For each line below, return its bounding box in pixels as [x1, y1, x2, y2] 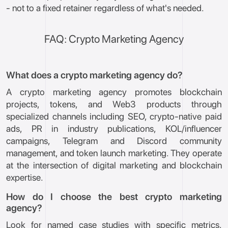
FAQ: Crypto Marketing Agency [44, 33, 184, 45]
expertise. [6, 172, 43, 183]
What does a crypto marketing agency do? [6, 69, 183, 81]
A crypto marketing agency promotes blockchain [6, 87, 222, 97]
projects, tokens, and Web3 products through [6, 99, 222, 109]
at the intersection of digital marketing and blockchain [6, 160, 222, 170]
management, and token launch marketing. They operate [6, 148, 222, 158]
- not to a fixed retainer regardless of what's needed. [6, 3, 204, 13]
